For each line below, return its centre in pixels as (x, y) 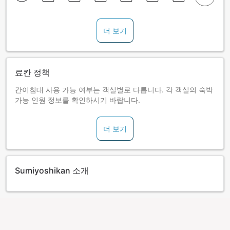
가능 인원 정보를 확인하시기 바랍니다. (78, 100)
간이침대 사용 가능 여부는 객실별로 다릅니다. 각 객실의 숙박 (114, 90)
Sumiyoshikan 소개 (52, 171)
